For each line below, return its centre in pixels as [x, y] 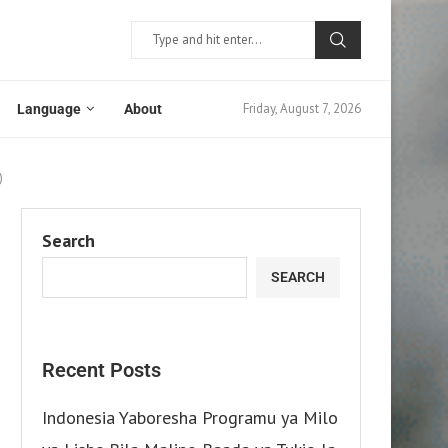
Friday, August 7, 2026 [302, 109]
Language [49, 108]
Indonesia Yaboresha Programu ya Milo [190, 417]
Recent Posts [101, 369]
